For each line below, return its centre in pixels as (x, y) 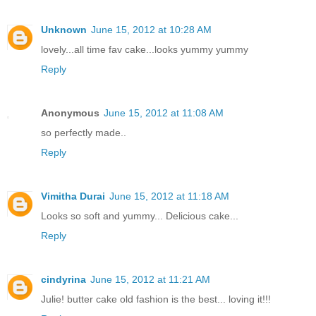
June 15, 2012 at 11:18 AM (169, 196)
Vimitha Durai (73, 196)
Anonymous (70, 113)
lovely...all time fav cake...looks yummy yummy (145, 50)
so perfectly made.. (84, 133)
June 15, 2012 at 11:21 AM (150, 280)
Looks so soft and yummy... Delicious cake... (140, 216)
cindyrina (63, 280)
